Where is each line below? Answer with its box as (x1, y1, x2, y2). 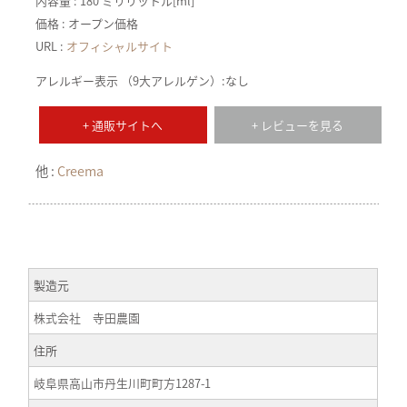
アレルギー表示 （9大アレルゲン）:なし (35, 72, 250, 90)
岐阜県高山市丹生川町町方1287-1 (34, 373, 212, 392)
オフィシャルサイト (66, 37, 174, 55)
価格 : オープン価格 (35, 15, 139, 33)
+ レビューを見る (252, 116, 344, 134)
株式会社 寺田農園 (34, 308, 141, 326)
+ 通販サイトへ (83, 116, 164, 134)
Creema (57, 160, 104, 181)
